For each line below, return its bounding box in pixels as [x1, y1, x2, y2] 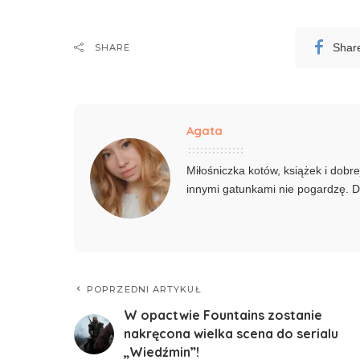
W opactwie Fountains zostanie [124, 307, 322, 324]
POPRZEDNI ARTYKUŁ [87, 284, 202, 296]
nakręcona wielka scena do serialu [124, 325, 338, 342]
